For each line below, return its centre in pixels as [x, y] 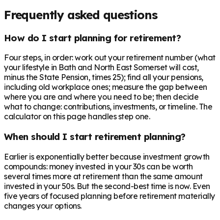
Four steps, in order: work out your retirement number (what [110, 58]
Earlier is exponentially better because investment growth [107, 156]
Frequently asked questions [81, 14]
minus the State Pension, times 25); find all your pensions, [104, 77]
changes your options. [43, 206]
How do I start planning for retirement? [93, 38]
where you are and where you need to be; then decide [101, 97]
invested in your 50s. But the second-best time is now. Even [107, 186]
